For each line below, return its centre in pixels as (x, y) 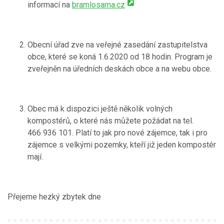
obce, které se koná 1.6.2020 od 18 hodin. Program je (120, 56)
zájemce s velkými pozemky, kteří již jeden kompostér (122, 144)
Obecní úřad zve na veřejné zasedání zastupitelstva (117, 44)
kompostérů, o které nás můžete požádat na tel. (110, 120)
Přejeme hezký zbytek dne (54, 196)
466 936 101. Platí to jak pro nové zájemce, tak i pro (117, 132)
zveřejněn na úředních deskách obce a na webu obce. (119, 68)
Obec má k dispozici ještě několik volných (100, 108)
